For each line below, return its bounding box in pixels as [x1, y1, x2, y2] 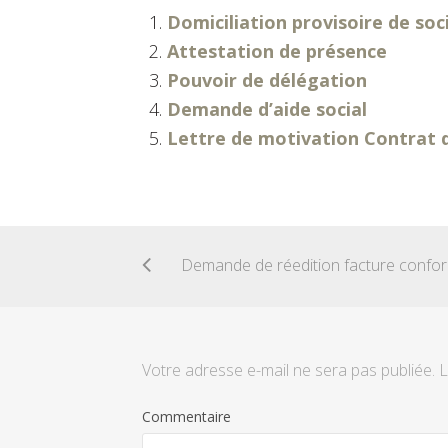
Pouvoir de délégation [167, 67, 367, 92]
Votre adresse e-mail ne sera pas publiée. [142, 359, 435, 382]
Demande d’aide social [167, 96, 367, 121]
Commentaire [142, 407, 231, 427]
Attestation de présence [167, 38, 387, 63]
